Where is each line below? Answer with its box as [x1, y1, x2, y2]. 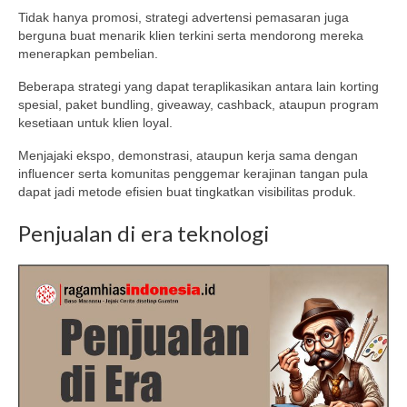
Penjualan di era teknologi [18, 220, 270, 247]
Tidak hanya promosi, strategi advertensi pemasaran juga [18, 10, 349, 25]
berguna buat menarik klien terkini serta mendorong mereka [18, 28, 363, 44]
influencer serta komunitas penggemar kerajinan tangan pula [18, 166, 368, 182]
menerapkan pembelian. [18, 46, 158, 62]
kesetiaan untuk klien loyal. [18, 115, 173, 131]
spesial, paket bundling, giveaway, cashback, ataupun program [18, 97, 379, 113]
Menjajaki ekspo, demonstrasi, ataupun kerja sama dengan [18, 148, 358, 164]
